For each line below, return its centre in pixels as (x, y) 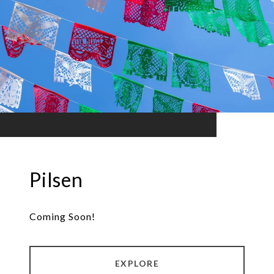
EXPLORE (137, 264)
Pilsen (56, 180)
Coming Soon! (62, 217)
